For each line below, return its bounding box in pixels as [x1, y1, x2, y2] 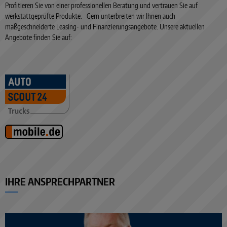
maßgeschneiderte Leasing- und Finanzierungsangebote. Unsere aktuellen [5, 22, 205, 31]
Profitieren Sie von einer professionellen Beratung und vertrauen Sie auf [5, 1, 198, 10]
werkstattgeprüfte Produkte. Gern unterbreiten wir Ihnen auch [5, 12, 175, 20]
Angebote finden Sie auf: [5, 33, 72, 42]
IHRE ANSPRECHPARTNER [5, 175, 115, 188]
